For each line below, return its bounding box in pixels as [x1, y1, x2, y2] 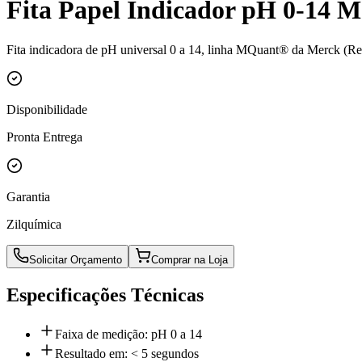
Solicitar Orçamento [29, 253, 122, 266]
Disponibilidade [6, 102, 87, 116]
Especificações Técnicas [6, 284, 204, 305]
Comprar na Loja [151, 253, 228, 266]
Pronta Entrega [6, 129, 82, 144]
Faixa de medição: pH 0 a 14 [55, 326, 202, 341]
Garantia [6, 189, 50, 204]
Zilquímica [6, 217, 61, 231]
